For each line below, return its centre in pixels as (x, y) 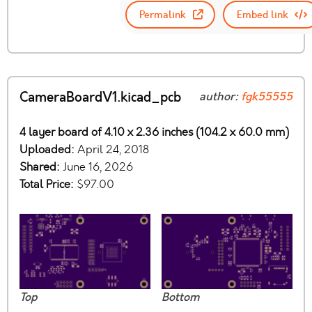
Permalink (163, 15)
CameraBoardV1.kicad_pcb (100, 98)
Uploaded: (48, 150)
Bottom (180, 298)
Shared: (41, 167)
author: (220, 97)
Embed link (262, 15)
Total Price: (48, 185)
